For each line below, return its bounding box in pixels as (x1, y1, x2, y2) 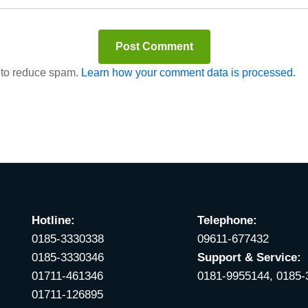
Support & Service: (197, 250, 302, 264)
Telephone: (197, 213, 258, 227)
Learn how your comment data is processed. (81, 67, 296, 79)
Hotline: (31, 213, 75, 227)
